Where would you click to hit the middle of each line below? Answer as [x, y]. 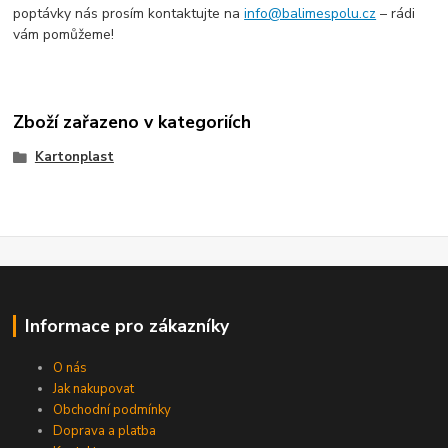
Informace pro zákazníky [126, 325]
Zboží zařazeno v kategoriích [132, 121]
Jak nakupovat [94, 389]
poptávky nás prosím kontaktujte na [129, 14]
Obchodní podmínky [112, 410]
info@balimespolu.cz [310, 14]
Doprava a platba [105, 431]
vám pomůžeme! [64, 35]
